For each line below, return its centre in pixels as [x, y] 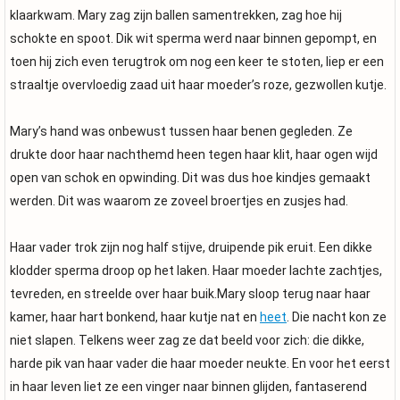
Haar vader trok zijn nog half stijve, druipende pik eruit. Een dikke [191, 247]
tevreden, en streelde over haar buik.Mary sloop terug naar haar [190, 294]
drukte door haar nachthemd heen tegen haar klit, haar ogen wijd [194, 154]
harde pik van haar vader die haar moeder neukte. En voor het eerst [200, 363]
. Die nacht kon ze [337, 317]
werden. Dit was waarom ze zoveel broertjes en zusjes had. [179, 201]
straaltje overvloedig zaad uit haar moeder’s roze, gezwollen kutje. [198, 85]
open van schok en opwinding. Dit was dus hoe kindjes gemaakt [190, 178]
